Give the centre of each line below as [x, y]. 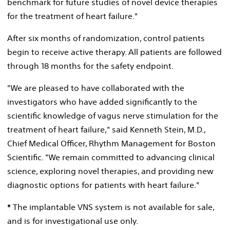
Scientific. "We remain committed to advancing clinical [111, 157]
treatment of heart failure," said [69, 129]
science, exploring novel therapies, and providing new [110, 171]
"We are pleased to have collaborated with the [96, 88]
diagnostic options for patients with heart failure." [103, 185]
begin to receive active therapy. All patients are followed [114, 52]
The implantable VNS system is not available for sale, [112, 207]
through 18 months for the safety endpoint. [90, 65]
